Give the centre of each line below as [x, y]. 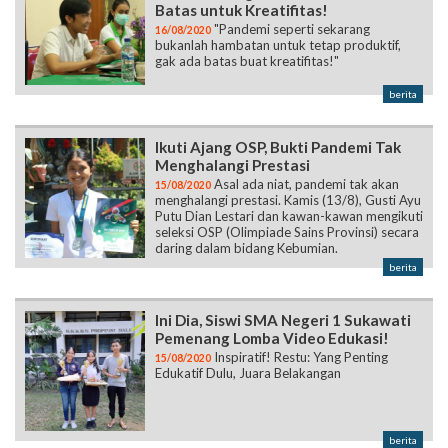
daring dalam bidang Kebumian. [246, 248]
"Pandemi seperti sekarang [290, 29]
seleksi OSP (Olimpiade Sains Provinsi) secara [287, 232]
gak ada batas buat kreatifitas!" [247, 61]
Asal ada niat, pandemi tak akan [305, 184]
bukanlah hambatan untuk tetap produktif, [278, 45]
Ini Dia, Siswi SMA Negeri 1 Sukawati [283, 320]
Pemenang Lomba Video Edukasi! [272, 338]
